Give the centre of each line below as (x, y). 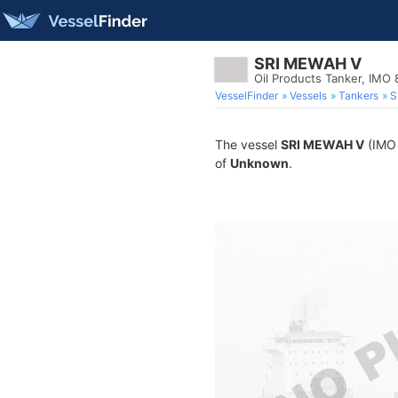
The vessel (248, 144)
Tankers (358, 96)
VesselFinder (247, 96)
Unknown (259, 163)
